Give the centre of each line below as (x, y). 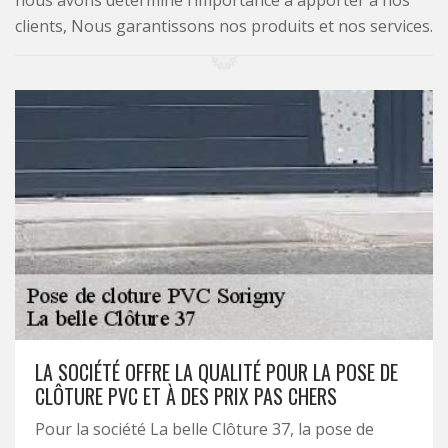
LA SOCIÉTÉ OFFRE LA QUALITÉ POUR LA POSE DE (216, 372)
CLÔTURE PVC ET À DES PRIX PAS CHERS (186, 396)
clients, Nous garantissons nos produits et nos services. (224, 26)
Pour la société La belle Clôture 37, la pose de (204, 429)
